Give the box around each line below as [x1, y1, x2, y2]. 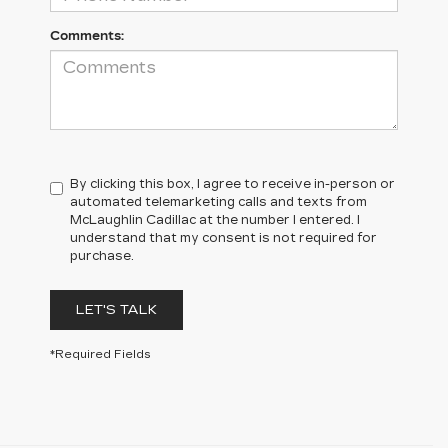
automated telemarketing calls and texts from [70, 195, 367, 209]
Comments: [50, 29, 124, 43]
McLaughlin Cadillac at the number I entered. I [70, 213, 360, 227]
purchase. [70, 249, 134, 263]
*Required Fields [50, 348, 151, 361]
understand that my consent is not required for [70, 231, 377, 245]
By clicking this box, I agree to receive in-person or [70, 177, 395, 191]
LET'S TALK [76, 302, 157, 318]
